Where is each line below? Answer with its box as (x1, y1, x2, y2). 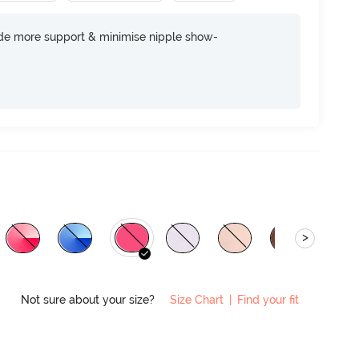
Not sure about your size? (21, 292, 158, 306)
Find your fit (237, 292, 299, 306)
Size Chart (170, 292, 224, 306)
